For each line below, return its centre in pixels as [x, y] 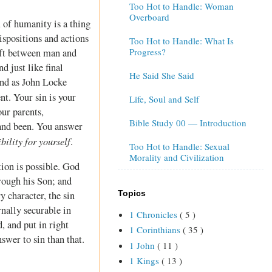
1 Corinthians [156, 230]
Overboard [149, 17]
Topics [132, 193]
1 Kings [145, 261]
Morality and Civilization [176, 158]
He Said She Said [161, 76]
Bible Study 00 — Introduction [188, 123]
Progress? [147, 52]
